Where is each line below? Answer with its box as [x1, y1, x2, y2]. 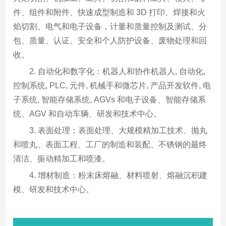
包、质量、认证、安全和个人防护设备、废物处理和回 [13, 36, 207, 45]
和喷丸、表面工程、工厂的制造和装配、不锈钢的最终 [13, 140, 207, 149]
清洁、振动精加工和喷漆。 [13, 154, 110, 163]
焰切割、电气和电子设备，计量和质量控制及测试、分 [13, 22, 207, 31]
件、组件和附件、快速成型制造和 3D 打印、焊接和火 [13, 8, 206, 17]
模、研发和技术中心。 [13, 185, 94, 194]
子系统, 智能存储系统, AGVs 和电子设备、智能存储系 [13, 95, 206, 104]
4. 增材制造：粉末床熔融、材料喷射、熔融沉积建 [29, 171, 208, 180]
